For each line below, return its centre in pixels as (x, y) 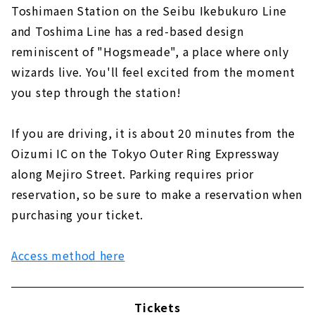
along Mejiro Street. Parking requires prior (133, 173)
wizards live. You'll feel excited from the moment (153, 71)
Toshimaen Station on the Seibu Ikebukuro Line (149, 10)
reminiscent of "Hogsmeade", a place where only (150, 51)
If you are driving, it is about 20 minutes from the (153, 133)
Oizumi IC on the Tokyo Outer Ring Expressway (145, 153)
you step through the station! (96, 92)
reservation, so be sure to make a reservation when (157, 194)
